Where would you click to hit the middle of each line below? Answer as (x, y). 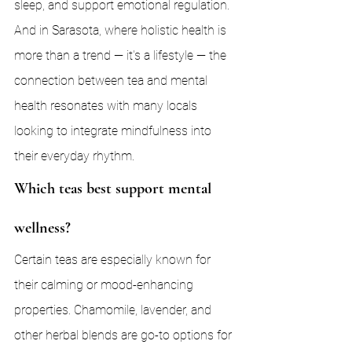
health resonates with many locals (107, 106)
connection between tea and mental (112, 81)
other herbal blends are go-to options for (125, 335)
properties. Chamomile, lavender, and (114, 310)
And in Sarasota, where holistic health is (122, 30)
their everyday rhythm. (74, 156)
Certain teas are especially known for (114, 260)
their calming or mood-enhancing (105, 285)
